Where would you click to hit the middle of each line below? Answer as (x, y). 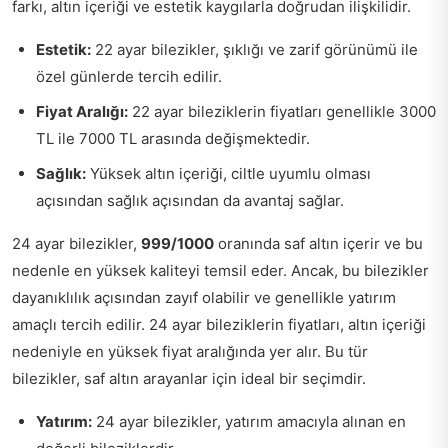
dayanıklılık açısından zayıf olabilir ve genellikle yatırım (204, 297)
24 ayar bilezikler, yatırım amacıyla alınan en (249, 421)
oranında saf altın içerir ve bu (318, 243)
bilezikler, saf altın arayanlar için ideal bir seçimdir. (189, 378)
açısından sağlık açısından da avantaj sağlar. (190, 200)
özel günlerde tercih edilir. (129, 76)
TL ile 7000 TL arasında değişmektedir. (173, 138)
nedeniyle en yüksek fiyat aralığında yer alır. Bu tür (190, 351)
